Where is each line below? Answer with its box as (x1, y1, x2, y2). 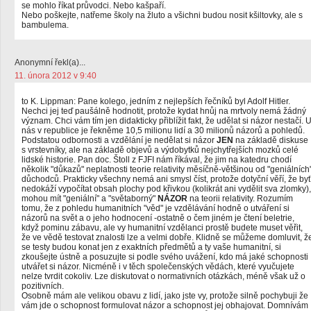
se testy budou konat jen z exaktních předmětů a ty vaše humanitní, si (22, 242, 281, 252)
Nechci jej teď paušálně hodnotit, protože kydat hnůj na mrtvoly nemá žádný (22, 106, 306, 116)
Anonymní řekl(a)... (15, 58, 85, 67)
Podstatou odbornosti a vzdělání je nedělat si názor (22, 135, 217, 145)
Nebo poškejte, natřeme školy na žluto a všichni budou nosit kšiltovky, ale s (22, 10, 303, 20)
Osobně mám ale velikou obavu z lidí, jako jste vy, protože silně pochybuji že (22, 291, 308, 301)
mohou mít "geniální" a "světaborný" (22, 194, 158, 203)
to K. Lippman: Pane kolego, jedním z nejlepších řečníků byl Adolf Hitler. (22, 96, 290, 106)
